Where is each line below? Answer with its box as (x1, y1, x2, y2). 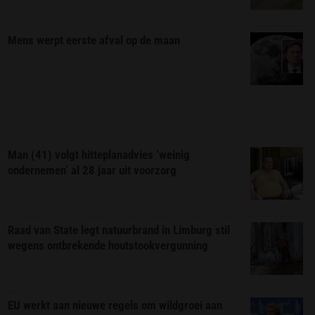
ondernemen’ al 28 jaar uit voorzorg (8, 163, 177, 178)
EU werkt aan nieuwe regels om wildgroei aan (8, 298, 223, 313)
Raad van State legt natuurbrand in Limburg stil (8, 223, 231, 238)
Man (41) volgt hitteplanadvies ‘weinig (8, 148, 191, 162)
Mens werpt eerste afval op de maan (8, 33, 181, 48)
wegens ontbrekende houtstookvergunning (8, 238, 209, 253)
